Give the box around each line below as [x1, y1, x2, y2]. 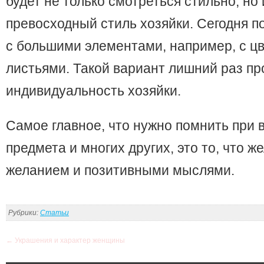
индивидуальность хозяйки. [6, 83, 181, 99]
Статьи [40, 209, 69, 217]
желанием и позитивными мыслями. [6, 163, 235, 179]
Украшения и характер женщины [13, 236, 125, 245]
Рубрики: [8, 209, 40, 217]
